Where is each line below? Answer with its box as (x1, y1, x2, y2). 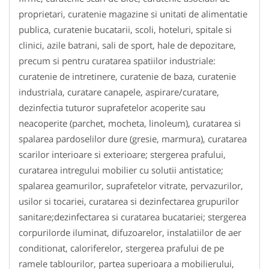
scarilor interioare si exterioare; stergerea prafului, (19, 148, 226, 160)
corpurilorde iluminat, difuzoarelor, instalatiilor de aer (19, 226, 241, 238)
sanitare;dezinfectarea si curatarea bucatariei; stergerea (19, 210, 246, 223)
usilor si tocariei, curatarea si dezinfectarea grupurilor (19, 195, 239, 207)
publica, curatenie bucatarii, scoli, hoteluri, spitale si (19, 23, 232, 35)
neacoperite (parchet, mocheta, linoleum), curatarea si (19, 116, 241, 129)
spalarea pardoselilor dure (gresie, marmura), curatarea (19, 132, 247, 145)
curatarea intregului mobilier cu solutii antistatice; (19, 163, 223, 176)
